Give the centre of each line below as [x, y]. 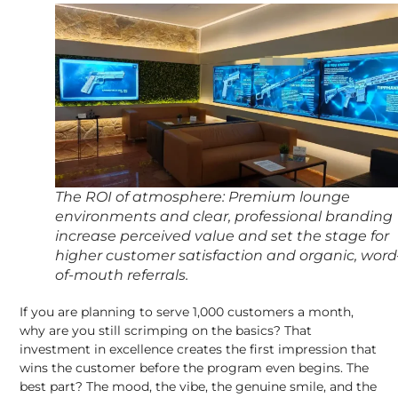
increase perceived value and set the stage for [223, 235]
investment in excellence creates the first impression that [199, 349]
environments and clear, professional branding [224, 216]
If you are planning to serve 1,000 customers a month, [187, 311]
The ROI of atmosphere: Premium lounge [203, 196]
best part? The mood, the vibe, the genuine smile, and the [199, 386]
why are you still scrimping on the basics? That [166, 330]
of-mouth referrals [121, 275]
